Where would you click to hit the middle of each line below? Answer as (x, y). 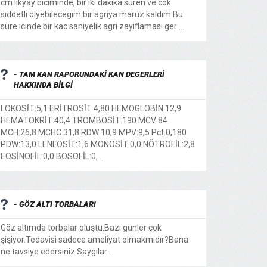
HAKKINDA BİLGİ (43, 85)
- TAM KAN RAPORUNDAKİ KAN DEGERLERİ (89, 74)
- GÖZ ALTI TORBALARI (55, 204)
